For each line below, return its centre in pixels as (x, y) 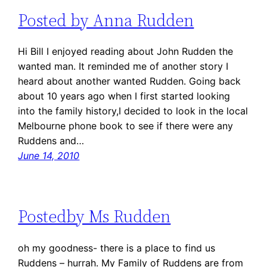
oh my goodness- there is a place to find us (117, 248)
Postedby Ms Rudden (94, 217)
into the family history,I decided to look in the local (133, 111)
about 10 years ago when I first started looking (124, 96)
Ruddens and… (51, 141)
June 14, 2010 (49, 156)
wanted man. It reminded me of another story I (123, 66)
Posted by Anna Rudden (106, 20)
